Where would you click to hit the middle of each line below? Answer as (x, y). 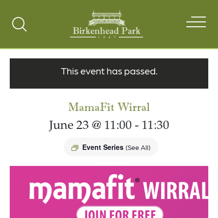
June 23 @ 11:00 (90, 126)
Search (32, 29)
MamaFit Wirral (109, 107)
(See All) (138, 147)
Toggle (31, 41)
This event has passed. (109, 71)
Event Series (104, 147)
